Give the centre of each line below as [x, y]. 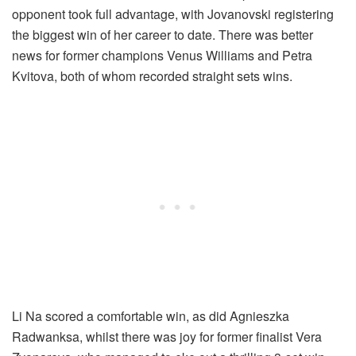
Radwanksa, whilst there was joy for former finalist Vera [167, 337]
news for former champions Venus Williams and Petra [162, 56]
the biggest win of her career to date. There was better [163, 35]
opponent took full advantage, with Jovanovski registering [173, 14]
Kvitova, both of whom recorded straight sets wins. [152, 76]
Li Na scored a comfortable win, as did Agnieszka [151, 316]
